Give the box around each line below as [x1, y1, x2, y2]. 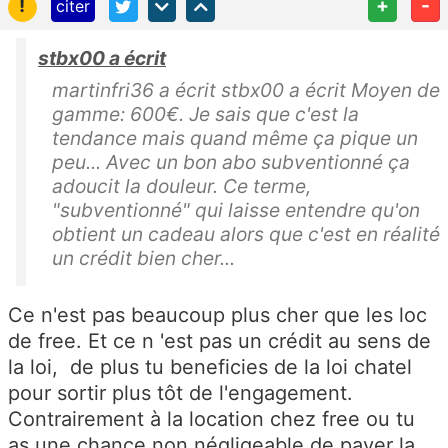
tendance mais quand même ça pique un [52, 126, 418, 151]
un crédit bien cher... [52, 246, 240, 271]
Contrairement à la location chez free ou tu [8, 407, 415, 432]
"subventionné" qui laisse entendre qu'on [52, 198, 420, 223]
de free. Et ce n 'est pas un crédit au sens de [8, 329, 431, 354]
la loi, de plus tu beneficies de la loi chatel [8, 355, 412, 380]
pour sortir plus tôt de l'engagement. [8, 381, 353, 406]
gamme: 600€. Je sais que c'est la [52, 102, 359, 127]
